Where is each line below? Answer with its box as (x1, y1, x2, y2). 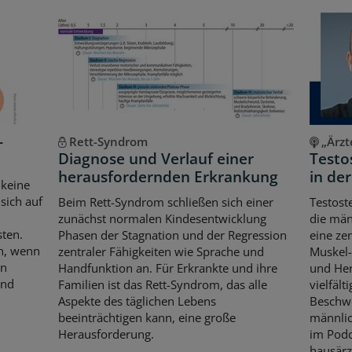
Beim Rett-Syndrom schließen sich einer (57, 193, 273, 210)
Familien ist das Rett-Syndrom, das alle (57, 276, 267, 292)
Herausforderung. (57, 325, 154, 342)
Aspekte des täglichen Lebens (57, 292, 216, 309)
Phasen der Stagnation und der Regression (57, 226, 287, 243)
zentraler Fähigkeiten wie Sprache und (57, 243, 264, 259)
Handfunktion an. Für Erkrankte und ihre (57, 259, 277, 276)
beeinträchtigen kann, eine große (57, 309, 236, 325)
